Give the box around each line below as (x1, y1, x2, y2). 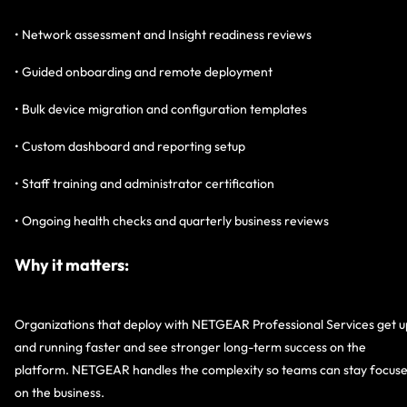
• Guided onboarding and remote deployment (15, 64, 273, 81)
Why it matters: (15, 254, 129, 276)
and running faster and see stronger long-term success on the (15, 339, 366, 356)
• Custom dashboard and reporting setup (15, 138, 245, 155)
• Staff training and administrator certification (15, 175, 274, 193)
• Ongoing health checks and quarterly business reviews (15, 213, 329, 230)
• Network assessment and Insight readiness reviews (15, 26, 312, 44)
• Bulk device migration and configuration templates (15, 101, 307, 118)
